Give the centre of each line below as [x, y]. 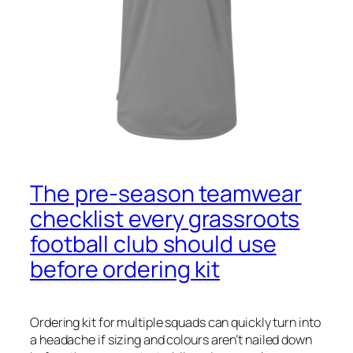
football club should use [153, 244]
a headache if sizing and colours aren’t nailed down [171, 339]
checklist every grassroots [165, 219]
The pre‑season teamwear [166, 194]
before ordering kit [125, 269]
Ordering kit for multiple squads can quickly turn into [175, 322]
